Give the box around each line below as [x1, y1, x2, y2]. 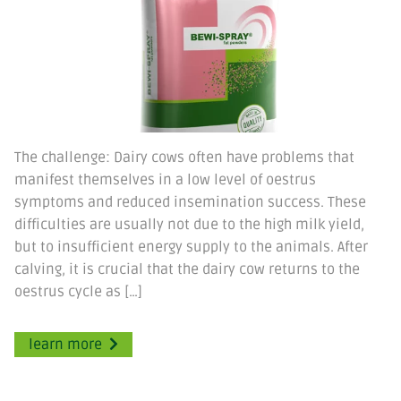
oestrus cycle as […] [14, 282, 142, 301]
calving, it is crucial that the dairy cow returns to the [14, 260, 360, 278]
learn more [29, 335, 102, 354]
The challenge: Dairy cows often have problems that [14, 148, 354, 166]
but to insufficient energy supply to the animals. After [14, 237, 368, 256]
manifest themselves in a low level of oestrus [14, 170, 316, 189]
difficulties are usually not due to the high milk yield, [14, 215, 364, 234]
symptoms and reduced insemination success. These [14, 192, 366, 211]
